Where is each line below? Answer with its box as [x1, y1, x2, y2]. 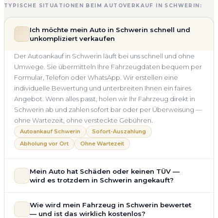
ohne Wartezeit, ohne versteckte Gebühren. [14, 116, 153, 124]
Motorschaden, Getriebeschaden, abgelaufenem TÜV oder [14, 204, 200, 212]
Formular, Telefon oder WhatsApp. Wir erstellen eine [14, 73, 178, 81]
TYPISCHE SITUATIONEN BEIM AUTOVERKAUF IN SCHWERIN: [4, 2, 202, 9]
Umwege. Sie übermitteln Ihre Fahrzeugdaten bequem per [14, 62, 202, 71]
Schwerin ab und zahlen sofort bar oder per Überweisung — [14, 105, 202, 113]
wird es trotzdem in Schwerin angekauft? [30, 176, 174, 184]
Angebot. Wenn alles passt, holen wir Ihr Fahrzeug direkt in [14, 94, 195, 103]
